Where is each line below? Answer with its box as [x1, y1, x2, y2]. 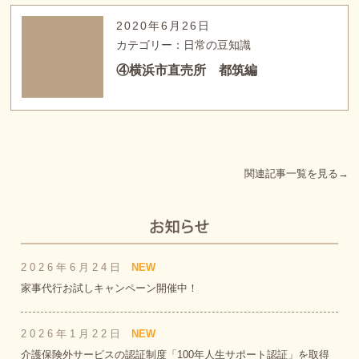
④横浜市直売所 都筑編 [116, 63, 258, 77]
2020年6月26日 [116, 18, 212, 32]
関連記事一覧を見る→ [244, 167, 349, 179]
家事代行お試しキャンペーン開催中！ [21, 282, 199, 295]
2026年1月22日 [21, 328, 124, 341]
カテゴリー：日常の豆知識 [116, 38, 252, 51]
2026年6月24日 [21, 261, 124, 274]
